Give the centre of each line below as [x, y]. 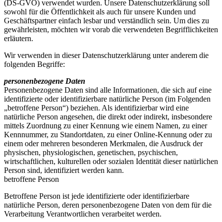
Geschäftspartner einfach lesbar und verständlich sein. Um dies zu [107, 21]
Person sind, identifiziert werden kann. [64, 170]
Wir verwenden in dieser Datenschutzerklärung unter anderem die [106, 55]
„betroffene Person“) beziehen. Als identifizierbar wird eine [96, 108]
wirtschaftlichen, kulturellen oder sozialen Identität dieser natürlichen [111, 162]
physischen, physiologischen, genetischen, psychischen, [91, 153]
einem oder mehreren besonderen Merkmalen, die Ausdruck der [103, 144]
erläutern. [19, 39]
